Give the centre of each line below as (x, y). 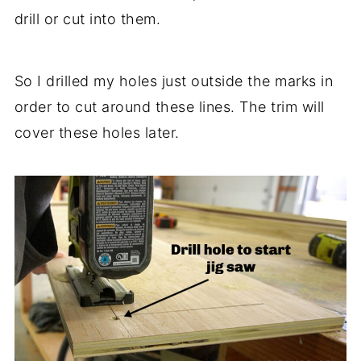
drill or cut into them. (87, 19)
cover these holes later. (97, 132)
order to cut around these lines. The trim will (169, 106)
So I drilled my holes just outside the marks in (174, 81)
